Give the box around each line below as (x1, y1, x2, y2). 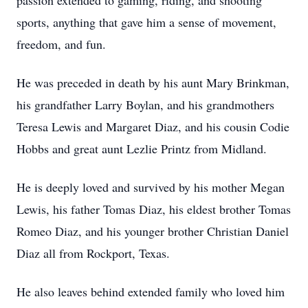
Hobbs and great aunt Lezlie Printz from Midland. (16, 140, 267, 157)
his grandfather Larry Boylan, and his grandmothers (16, 96, 274, 113)
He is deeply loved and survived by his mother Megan (16, 179, 285, 195)
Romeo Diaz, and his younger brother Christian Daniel (16, 223, 289, 239)
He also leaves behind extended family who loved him (16, 283, 285, 300)
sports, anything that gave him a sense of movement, (16, 14, 276, 30)
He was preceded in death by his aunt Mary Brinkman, (16, 74, 289, 91)
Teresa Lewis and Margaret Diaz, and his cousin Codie (16, 118, 289, 135)
